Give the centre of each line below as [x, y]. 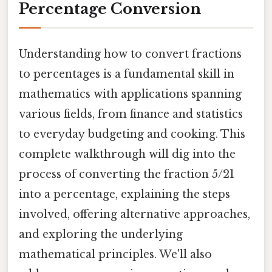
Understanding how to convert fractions [130, 54]
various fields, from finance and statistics [131, 114]
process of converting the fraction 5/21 [127, 174]
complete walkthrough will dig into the [127, 154]
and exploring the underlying [101, 234]
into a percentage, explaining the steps [124, 194]
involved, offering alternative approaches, [134, 214]
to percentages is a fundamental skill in [127, 74]
